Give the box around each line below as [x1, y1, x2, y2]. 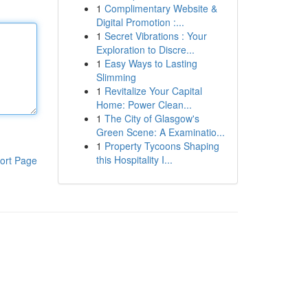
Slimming [96, 70, 136, 84]
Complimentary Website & [104, 1, 217, 15]
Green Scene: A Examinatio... [96, 125, 225, 139]
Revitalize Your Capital [104, 84, 202, 98]
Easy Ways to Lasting [104, 56, 197, 70]
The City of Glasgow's [104, 111, 199, 125]
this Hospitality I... [96, 153, 173, 166]
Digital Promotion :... [96, 15, 184, 29]
